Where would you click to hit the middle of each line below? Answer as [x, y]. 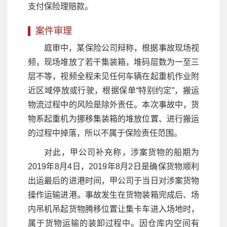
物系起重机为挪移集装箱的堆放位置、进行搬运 [113, 119]
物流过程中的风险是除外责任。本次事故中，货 [113, 104]
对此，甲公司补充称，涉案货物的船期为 [122, 152]
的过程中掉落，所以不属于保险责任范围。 [105, 133]
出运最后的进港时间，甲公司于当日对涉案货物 [113, 180]
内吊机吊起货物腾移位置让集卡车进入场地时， [113, 209]
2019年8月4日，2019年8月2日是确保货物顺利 [113, 166]
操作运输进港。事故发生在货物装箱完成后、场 [113, 195]
